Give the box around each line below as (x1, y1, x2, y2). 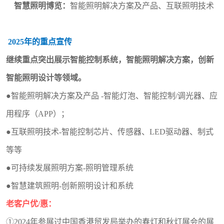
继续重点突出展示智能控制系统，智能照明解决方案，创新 (6, 55, 214, 64)
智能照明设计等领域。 (6, 73, 86, 82)
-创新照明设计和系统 (59, 181, 133, 190)
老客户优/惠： (6, 199, 56, 208)
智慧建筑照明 (11, 181, 59, 190)
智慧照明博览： (14, 1, 70, 10)
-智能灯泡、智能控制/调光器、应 (99, 91, 217, 100)
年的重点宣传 (24, 37, 72, 46)
